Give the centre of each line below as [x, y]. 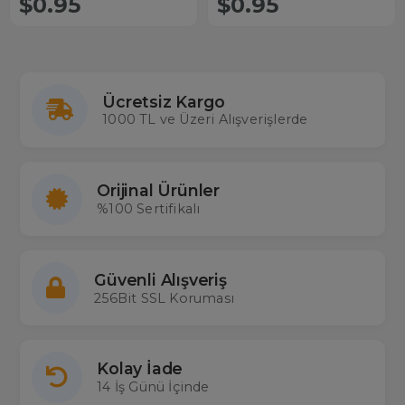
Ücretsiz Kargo [164, 101]
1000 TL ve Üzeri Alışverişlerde [205, 120]
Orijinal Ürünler [159, 191]
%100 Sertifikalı [149, 209]
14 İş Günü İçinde [153, 387]
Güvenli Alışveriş [160, 279]
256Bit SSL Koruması [165, 298]
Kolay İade [140, 369]
